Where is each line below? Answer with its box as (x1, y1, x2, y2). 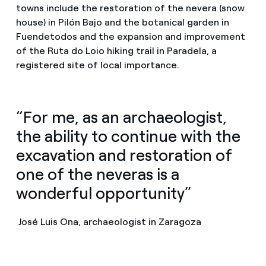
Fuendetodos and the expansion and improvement (15, 30, 245, 42)
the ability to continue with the (15, 126, 240, 146)
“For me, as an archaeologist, (15, 107, 227, 127)
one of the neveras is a (15, 164, 179, 184)
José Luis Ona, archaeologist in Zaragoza (15, 216, 201, 227)
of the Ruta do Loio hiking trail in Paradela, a (15, 45, 217, 56)
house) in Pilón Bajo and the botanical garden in (15, 16, 229, 28)
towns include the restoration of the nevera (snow (15, 2, 245, 14)
